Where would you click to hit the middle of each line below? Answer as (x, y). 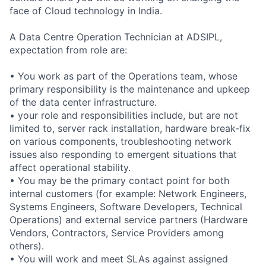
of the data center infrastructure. (83, 102)
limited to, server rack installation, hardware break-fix (130, 128)
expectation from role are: (68, 50)
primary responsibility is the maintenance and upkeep (130, 89)
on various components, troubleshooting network (121, 141)
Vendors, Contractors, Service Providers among (117, 232)
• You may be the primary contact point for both (119, 180)
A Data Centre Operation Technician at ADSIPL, (116, 37)
